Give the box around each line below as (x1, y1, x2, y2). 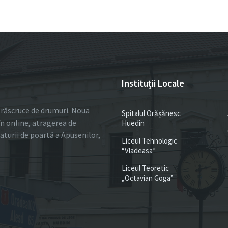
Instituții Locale (122, 77, 184, 89)
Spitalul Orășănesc (122, 108, 181, 118)
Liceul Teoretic (122, 163, 169, 173)
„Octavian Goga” (122, 173, 174, 183)
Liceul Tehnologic (122, 136, 177, 146)
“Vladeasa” (122, 146, 156, 155)
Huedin (122, 118, 145, 128)
